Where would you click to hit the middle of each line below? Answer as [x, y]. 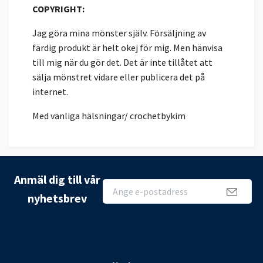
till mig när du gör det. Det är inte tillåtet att [122, 63]
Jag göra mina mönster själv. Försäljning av [119, 33]
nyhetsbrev [57, 198]
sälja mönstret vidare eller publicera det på [119, 77]
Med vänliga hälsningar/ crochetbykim [109, 116]
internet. [50, 92]
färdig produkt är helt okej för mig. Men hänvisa [127, 48]
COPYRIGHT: [58, 9]
